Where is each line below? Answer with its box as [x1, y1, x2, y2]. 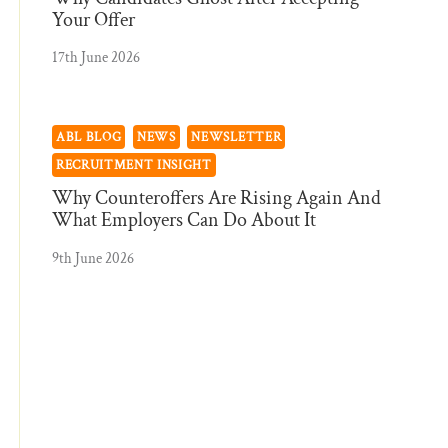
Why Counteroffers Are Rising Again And [52, 185, 381, 212]
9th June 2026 [52, 247, 134, 268]
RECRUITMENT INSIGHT [56, 155, 212, 174]
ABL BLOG [56, 127, 122, 146]
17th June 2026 [52, 47, 140, 68]
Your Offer [52, 6, 135, 33]
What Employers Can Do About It [52, 207, 316, 234]
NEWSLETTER [191, 127, 282, 146]
